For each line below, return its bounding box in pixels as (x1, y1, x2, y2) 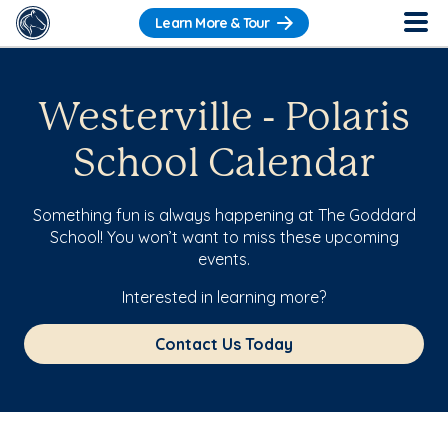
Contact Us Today (155, 334, 293, 354)
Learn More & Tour (155, 14, 270, 33)
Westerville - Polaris (38, 100, 410, 138)
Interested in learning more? (122, 287, 326, 307)
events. (198, 249, 250, 269)
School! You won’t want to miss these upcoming (49, 227, 399, 247)
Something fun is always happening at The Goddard (32, 205, 416, 225)
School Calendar (73, 146, 375, 184)
